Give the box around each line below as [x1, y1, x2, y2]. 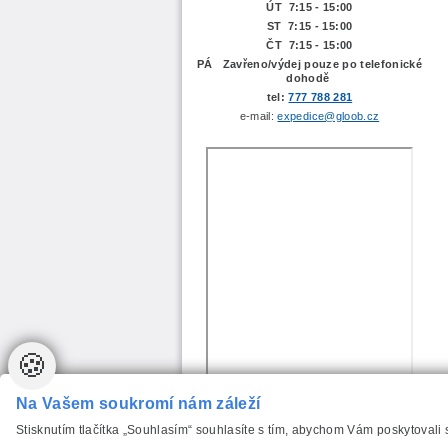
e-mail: [239, 109, 278, 122]
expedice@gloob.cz [277, 109, 380, 122]
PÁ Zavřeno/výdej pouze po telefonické [196, 57, 423, 70]
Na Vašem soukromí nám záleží [16, 395, 261, 413]
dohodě [286, 71, 333, 84]
